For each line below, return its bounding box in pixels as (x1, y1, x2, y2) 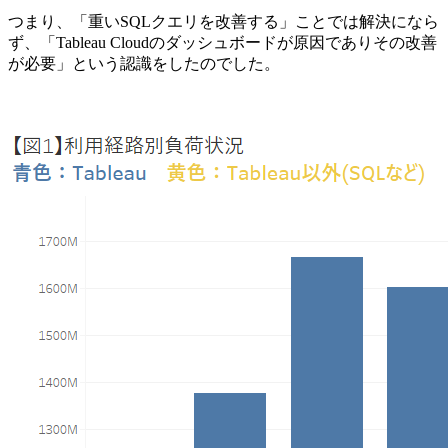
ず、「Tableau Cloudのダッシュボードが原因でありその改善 (8, 34, 437, 52)
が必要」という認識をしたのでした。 (8, 55, 280, 73)
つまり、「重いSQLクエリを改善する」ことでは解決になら (8, 13, 439, 31)
